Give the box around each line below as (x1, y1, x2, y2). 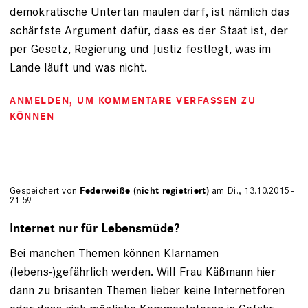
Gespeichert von (10, 185, 80, 197)
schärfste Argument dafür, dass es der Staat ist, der (10, 22, 288, 38)
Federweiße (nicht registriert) (80, 185, 209, 197)
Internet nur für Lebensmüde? (10, 221, 179, 237)
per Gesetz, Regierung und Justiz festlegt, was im (10, 41, 271, 57)
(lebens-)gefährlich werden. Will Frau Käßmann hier (10, 263, 276, 280)
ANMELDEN (10, 94, 69, 108)
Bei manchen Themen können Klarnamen (10, 245, 219, 261)
